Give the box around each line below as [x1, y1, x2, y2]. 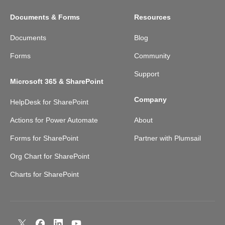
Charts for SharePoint [10, 170, 79, 178]
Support [134, 69, 160, 78]
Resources [134, 13, 171, 21]
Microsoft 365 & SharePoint [10, 77, 103, 85]
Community [134, 51, 171, 60]
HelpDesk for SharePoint [10, 97, 88, 106]
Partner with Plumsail [134, 134, 201, 142]
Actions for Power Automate [10, 116, 98, 124]
